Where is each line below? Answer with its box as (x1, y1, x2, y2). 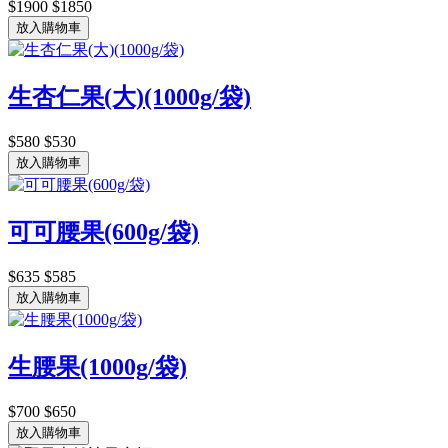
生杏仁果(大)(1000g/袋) (8, 84, 251, 110)
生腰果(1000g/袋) (8, 353, 187, 380)
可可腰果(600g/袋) (8, 218, 199, 245)
